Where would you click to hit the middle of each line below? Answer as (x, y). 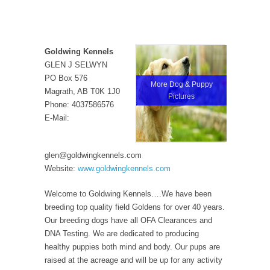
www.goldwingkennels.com (124, 168)
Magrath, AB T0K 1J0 (82, 91)
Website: (61, 168)
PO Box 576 (66, 78)
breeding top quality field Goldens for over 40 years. (135, 207)
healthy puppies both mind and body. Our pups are (132, 247)
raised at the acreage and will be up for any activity (133, 260)
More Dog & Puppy (181, 84)
